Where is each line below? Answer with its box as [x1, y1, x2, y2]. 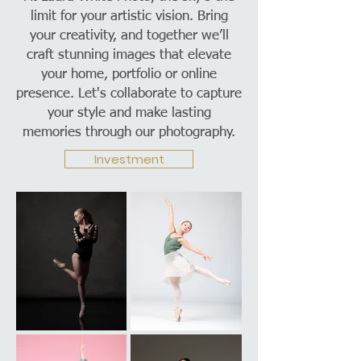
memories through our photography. [23, 126, 235, 139]
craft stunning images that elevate [27, 48, 231, 62]
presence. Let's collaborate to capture [16, 87, 242, 101]
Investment [93, 151, 164, 168]
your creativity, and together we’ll [29, 29, 229, 43]
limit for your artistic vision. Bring [30, 10, 228, 23]
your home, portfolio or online [41, 68, 217, 81]
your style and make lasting [47, 106, 211, 120]
